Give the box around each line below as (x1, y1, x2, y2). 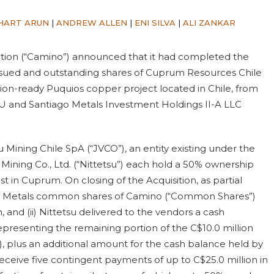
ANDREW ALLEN (56, 18, 127, 28)
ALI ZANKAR (183, 18, 235, 28)
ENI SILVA (135, 18, 176, 28)
